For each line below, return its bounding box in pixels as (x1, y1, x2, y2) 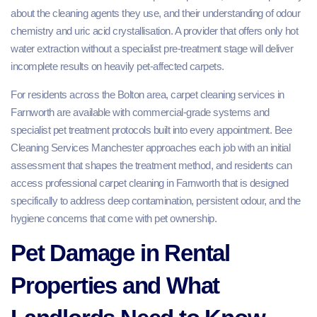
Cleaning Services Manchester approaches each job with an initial (11, 141, 290, 154)
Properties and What (11, 272, 220, 299)
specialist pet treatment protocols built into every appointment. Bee (11, 123, 292, 136)
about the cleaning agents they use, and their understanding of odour (11, 7, 300, 20)
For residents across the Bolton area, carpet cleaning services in (11, 88, 284, 100)
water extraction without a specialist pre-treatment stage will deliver (11, 42, 293, 55)
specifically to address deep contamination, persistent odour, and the (11, 194, 301, 207)
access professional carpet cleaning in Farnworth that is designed (11, 176, 289, 189)
